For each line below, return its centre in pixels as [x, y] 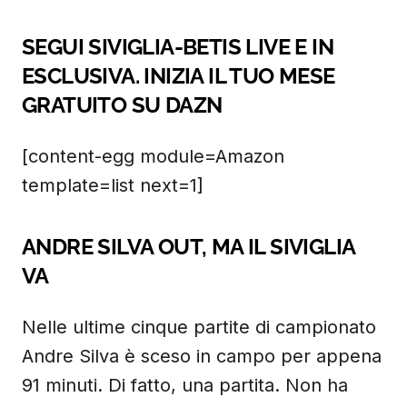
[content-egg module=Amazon [153, 156]
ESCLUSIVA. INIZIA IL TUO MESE [179, 76]
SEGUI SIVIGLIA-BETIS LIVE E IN [178, 47]
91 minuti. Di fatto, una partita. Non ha [185, 385]
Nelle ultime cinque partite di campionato [199, 327]
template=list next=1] [113, 185]
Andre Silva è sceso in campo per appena [202, 356]
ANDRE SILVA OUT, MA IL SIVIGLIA [189, 247]
